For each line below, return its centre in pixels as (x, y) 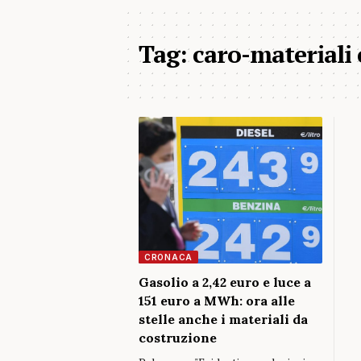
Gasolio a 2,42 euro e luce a (225, 282)
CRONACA (168, 257)
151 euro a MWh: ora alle (217, 301)
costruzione (178, 338)
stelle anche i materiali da (223, 319)
